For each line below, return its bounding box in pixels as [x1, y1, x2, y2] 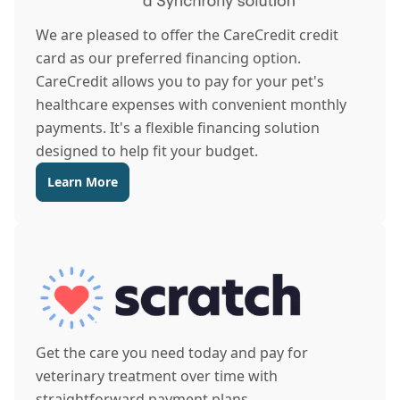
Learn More [47, 173, 118, 190]
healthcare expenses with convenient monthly [36, 95, 346, 114]
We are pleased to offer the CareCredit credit [36, 25, 338, 45]
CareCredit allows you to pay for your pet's [36, 71, 324, 91]
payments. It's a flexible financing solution [36, 118, 320, 137]
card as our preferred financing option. [36, 48, 301, 68]
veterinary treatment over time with [36, 366, 278, 386]
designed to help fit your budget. [36, 141, 258, 161]
